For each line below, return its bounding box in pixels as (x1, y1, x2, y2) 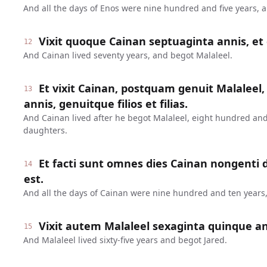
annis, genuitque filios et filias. (23, 97, 188, 111)
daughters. (23, 125, 67, 136)
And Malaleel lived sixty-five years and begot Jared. (23, 234, 227, 246)
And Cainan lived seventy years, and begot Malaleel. (23, 49, 232, 61)
